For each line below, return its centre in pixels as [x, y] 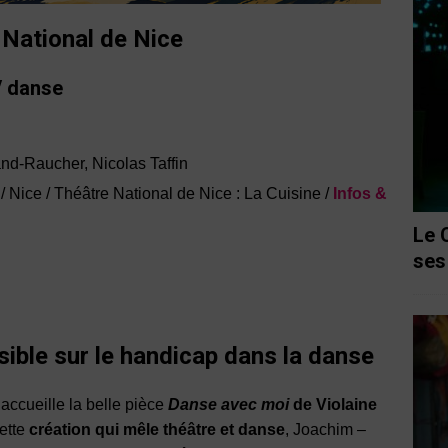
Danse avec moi [228, 405]
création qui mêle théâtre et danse [157, 430]
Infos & [360, 194]
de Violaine [333, 405]
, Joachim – [325, 430]
